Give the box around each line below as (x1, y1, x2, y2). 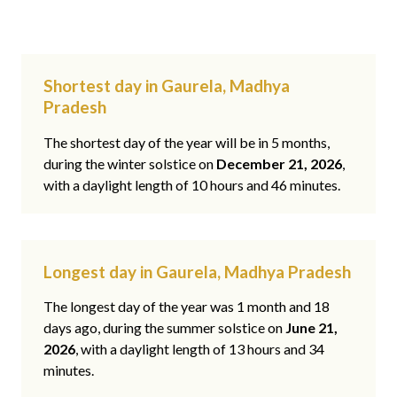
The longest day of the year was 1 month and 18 (43, 298, 330, 315)
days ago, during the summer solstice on (43, 319, 285, 337)
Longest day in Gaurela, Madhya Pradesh (43, 261, 351, 282)
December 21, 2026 (216, 154, 342, 172)
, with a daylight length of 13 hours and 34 (75, 340, 324, 358)
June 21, (285, 319, 338, 337)
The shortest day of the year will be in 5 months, (43, 133, 330, 151)
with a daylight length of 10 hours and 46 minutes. (43, 175, 340, 193)
